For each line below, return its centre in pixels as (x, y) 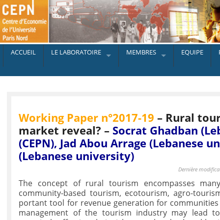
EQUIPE (192, 52)
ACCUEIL (23, 52)
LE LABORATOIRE (76, 52)
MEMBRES (141, 52)
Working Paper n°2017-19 (87, 118)
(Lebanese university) (77, 156)
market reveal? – (66, 131)
